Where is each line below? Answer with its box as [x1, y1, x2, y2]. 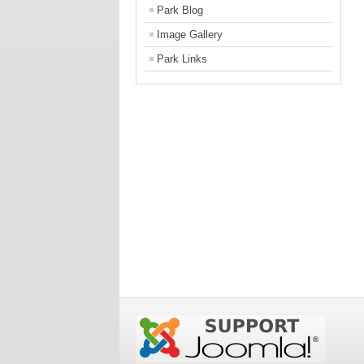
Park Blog [157, 4, 203, 17]
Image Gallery [157, 28, 223, 41]
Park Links [157, 53, 207, 66]
